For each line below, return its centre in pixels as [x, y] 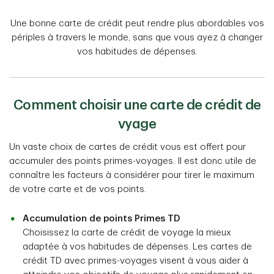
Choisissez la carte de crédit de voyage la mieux [127, 232]
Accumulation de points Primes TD [102, 218]
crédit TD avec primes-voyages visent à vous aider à [135, 261]
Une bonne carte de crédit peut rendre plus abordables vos [137, 23]
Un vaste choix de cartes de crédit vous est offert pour [128, 147]
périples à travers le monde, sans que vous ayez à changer [137, 37]
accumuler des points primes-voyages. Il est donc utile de [133, 161]
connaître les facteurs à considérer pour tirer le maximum [132, 175]
